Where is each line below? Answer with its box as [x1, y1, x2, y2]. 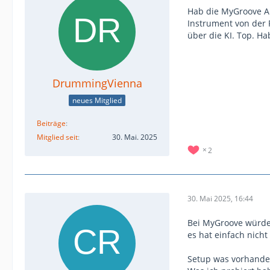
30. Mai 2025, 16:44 [187, 193, 253, 204]
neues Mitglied [72, 95, 122, 105]
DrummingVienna [52, 75, 142, 90]
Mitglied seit [37, 131, 78, 142]
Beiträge [37, 118, 66, 128]
